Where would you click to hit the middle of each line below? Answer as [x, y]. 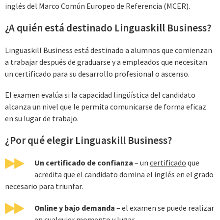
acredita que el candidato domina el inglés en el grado [124, 175]
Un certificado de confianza [83, 163]
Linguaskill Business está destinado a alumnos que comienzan [109, 50]
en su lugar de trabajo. [42, 119]
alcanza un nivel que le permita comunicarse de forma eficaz [106, 107]
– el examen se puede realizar [164, 207]
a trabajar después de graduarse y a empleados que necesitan [106, 62]
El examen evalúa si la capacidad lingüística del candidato [100, 95]
